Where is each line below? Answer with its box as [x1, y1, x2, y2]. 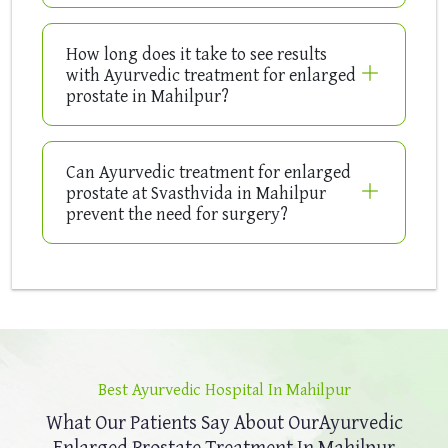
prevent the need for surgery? [66, 200, 288, 228]
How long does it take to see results [66, 40, 327, 68]
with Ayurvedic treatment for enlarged [66, 61, 356, 89]
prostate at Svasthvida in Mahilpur [66, 179, 326, 207]
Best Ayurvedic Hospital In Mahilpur [97, 376, 351, 402]
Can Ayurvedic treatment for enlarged [66, 158, 351, 186]
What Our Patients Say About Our [45, 407, 319, 437]
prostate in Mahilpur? [66, 82, 229, 110]
